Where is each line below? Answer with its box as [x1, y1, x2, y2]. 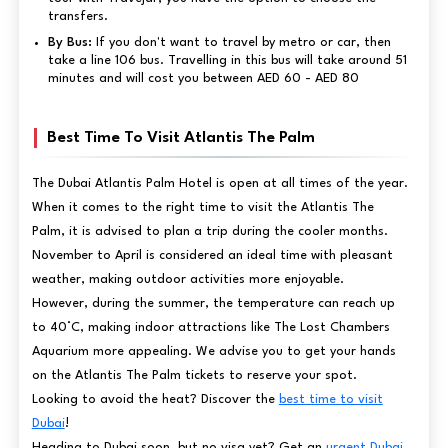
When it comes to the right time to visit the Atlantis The [31, 200, 374, 214]
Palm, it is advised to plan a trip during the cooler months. [31, 224, 388, 238]
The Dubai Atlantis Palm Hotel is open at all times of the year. [31, 176, 408, 190]
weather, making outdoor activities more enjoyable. [31, 272, 348, 286]
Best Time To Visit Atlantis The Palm [46, 129, 315, 146]
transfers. [47, 9, 108, 23]
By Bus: [47, 35, 96, 49]
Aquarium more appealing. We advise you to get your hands [31, 344, 396, 358]
